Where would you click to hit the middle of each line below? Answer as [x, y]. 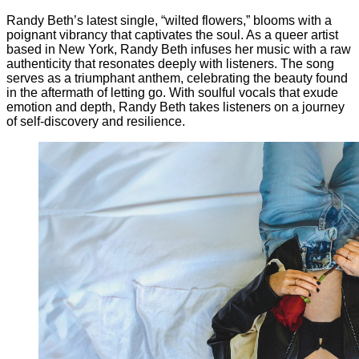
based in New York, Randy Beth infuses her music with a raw [179, 49]
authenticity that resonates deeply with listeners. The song [170, 63]
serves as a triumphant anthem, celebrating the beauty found [177, 78]
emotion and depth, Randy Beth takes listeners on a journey [175, 107]
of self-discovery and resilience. [96, 121]
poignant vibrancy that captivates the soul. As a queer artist [172, 34]
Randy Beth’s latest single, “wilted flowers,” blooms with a [169, 20]
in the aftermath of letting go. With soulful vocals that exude [172, 92]
